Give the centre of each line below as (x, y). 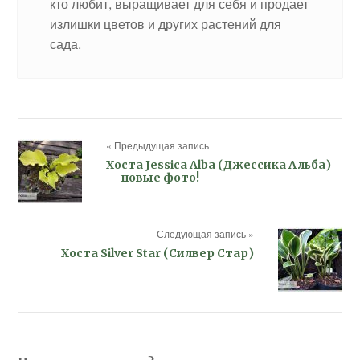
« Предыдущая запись (158, 145)
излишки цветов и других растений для (166, 23)
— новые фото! (153, 177)
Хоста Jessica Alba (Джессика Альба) (219, 164)
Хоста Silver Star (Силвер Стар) (157, 253)
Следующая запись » (205, 233)
